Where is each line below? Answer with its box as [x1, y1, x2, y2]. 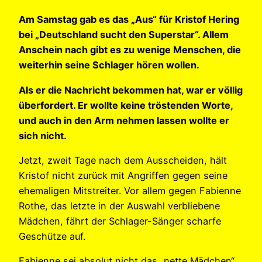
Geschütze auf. [19, 230, 85, 242]
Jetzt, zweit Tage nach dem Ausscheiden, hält [19, 154, 227, 166]
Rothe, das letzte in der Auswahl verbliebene [19, 199, 220, 212]
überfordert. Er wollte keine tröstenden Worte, [19, 99, 233, 111]
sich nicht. [19, 129, 67, 142]
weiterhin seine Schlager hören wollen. [19, 59, 199, 71]
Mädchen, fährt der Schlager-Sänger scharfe [19, 215, 221, 227]
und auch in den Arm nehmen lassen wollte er [19, 114, 229, 126]
